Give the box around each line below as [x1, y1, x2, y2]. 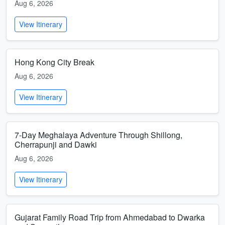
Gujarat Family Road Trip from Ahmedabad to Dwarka [15, 211, 205, 223]
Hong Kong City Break [15, 56, 94, 68]
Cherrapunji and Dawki [15, 139, 97, 150]
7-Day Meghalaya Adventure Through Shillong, [15, 129, 182, 141]
